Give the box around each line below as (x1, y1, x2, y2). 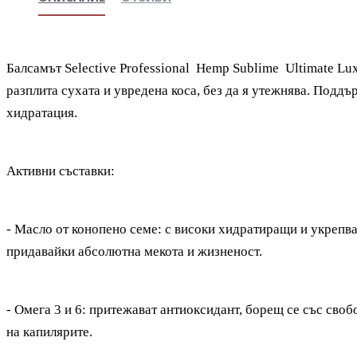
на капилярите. (6, 324, 92, 339)
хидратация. (6, 105, 77, 120)
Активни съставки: (6, 163, 115, 178)
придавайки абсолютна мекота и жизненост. (6, 244, 262, 259)
